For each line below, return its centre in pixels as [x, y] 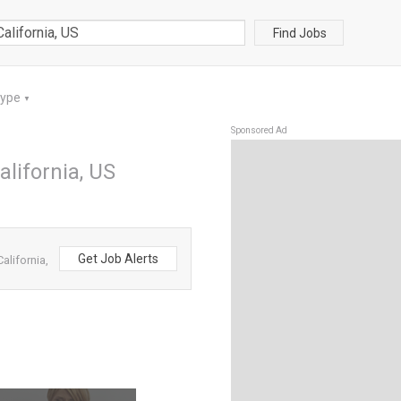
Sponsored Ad [259, 130]
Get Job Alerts [118, 259]
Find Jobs [300, 33]
